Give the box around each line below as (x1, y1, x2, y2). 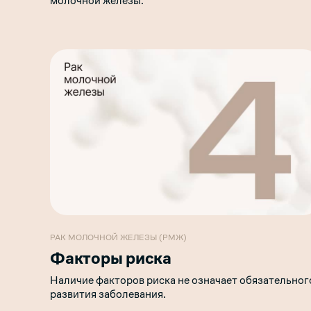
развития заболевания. (50, 287, 166, 302)
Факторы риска (50, 248, 171, 269)
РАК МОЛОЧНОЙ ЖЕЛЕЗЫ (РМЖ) (50, 232, 187, 244)
